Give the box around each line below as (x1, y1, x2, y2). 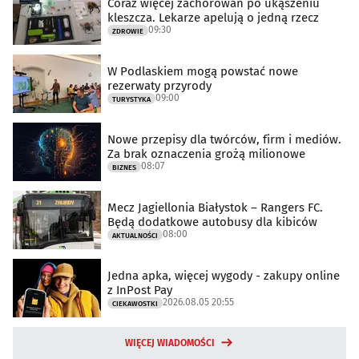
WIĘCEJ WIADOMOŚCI (125, 337, 215, 349)
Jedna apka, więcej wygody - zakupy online (107, 268, 340, 283)
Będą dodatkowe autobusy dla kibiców (107, 214, 317, 229)
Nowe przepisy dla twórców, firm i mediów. (107, 131, 341, 147)
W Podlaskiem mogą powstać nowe (107, 63, 298, 79)
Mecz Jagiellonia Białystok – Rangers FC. (107, 200, 323, 215)
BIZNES (112, 163, 136, 171)
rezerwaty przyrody (107, 78, 212, 93)
